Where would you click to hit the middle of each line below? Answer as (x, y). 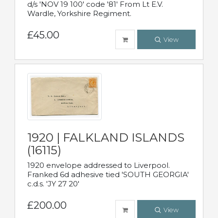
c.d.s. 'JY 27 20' (53, 184)
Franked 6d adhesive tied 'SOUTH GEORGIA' (108, 175)
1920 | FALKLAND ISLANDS (106, 138)
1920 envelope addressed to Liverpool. (99, 165)
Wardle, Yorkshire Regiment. (79, 14)
